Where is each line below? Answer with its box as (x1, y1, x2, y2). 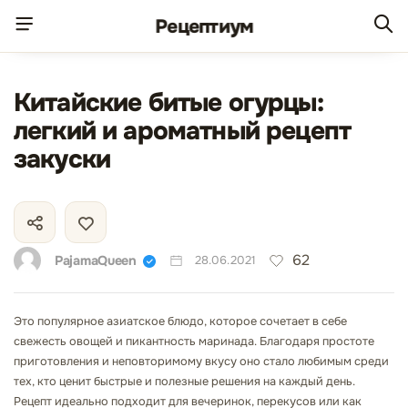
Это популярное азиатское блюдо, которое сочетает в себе (14, 314, 347, 329)
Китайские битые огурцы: (14, 87, 323, 119)
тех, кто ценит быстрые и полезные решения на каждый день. (14, 374, 355, 389)
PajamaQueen (55, 251, 137, 269)
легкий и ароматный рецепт (14, 115, 351, 148)
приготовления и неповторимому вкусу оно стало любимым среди (14, 354, 389, 369)
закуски (14, 143, 111, 176)
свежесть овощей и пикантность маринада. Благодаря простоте (14, 334, 374, 349)
